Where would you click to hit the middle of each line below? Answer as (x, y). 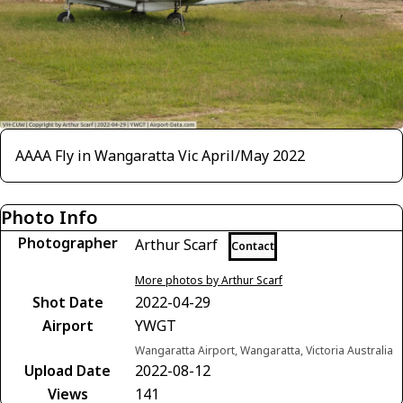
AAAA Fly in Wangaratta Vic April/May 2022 (160, 155)
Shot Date (67, 302)
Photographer (67, 242)
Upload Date (67, 370)
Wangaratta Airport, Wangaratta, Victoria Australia (264, 350)
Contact (253, 246)
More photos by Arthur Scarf (209, 280)
